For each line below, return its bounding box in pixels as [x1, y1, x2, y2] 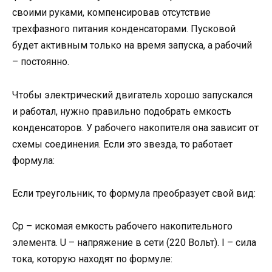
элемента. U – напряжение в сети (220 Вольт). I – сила [12, 237, 256, 248]
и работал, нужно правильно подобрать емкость [12, 105, 231, 117]
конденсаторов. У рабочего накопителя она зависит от [12, 121, 259, 134]
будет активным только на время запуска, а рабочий [12, 39, 252, 52]
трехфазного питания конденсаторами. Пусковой [12, 23, 236, 35]
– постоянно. [12, 56, 69, 68]
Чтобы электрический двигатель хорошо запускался [12, 89, 253, 101]
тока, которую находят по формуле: [12, 253, 172, 265]
